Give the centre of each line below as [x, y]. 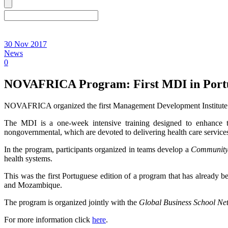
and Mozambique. [33, 185]
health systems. [28, 158]
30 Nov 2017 [25, 44]
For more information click [48, 219]
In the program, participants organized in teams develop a [97, 149]
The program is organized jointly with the [72, 202]
